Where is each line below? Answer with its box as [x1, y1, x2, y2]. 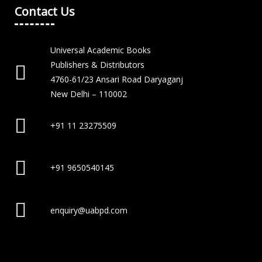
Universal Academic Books [50, 44, 151, 56]
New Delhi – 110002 [50, 88, 127, 100]
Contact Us [15, 4, 75, 20]
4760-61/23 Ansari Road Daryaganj [50, 74, 183, 85]
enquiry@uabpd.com [50, 204, 127, 216]
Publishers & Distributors [50, 59, 144, 71]
